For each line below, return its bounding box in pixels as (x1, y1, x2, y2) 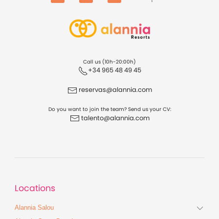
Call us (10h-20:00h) (83, 58, 136, 66)
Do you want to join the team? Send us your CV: (48, 105, 171, 113)
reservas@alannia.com (77, 85, 152, 95)
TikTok (114, 2, 133, 11)
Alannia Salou (15, 203, 54, 211)
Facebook (58, 2, 89, 11)
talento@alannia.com (81, 113, 150, 123)
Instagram (86, 2, 119, 11)
